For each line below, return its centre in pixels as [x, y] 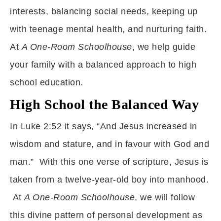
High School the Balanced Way [104, 104]
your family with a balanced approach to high [103, 65]
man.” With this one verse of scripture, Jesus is [109, 162]
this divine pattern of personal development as [106, 215]
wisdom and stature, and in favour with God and [110, 144]
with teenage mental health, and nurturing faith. [108, 29]
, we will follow [165, 197]
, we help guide [164, 47]
